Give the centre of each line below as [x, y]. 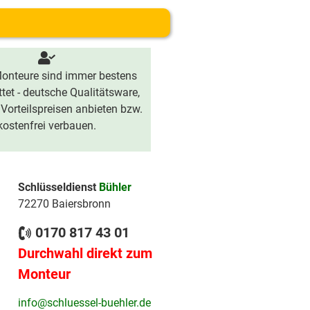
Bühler [115, 187]
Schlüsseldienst [58, 187]
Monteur [44, 274]
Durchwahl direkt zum [85, 254]
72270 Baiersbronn [64, 204]
